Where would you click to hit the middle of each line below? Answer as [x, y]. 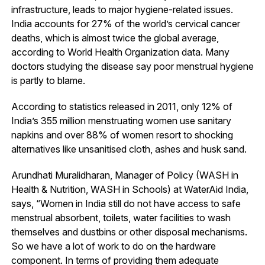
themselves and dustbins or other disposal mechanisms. [129, 232]
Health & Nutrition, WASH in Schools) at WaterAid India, [130, 189]
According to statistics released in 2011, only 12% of [122, 106]
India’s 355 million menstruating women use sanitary [121, 120]
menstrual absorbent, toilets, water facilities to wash [121, 217]
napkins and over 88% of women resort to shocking [122, 135]
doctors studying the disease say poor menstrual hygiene [132, 66]
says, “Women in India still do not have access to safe [126, 203]
